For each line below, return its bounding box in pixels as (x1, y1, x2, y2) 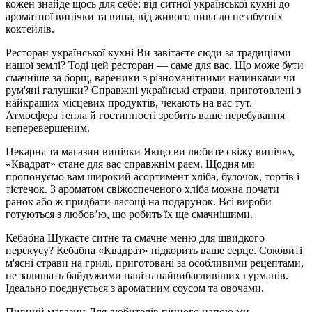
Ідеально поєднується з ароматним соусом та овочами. (6, 281, 264, 294)
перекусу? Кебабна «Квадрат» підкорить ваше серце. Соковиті (6, 244, 302, 256)
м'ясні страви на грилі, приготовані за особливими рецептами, (6, 256, 304, 269)
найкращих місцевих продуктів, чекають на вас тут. (6, 96, 252, 109)
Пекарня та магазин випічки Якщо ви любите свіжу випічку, (6, 145, 295, 157)
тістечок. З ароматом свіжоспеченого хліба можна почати (6, 182, 279, 195)
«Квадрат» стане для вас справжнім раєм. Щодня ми (6, 157, 255, 170)
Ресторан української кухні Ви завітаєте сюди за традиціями (6, 46, 291, 58)
